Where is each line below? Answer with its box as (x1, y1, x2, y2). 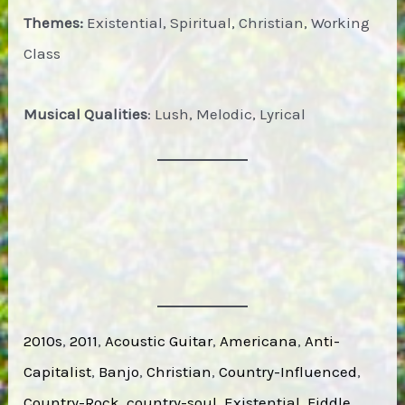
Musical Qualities (24, 105, 148, 124)
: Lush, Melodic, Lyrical (147, 105, 306, 124)
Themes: (24, 14, 84, 33)
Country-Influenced (219, 362, 358, 381)
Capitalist (24, 362, 92, 381)
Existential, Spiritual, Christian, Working (83, 14, 371, 33)
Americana (220, 331, 298, 350)
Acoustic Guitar (105, 331, 213, 350)
